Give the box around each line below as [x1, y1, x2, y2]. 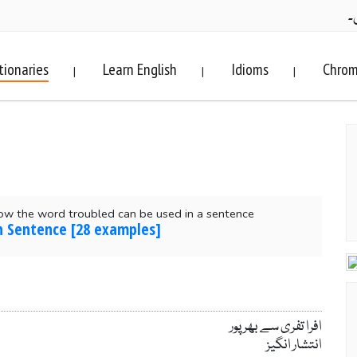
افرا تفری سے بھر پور [229, 316, 322, 338]
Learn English [103, 59, 177, 80]
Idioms [231, 59, 269, 80]
